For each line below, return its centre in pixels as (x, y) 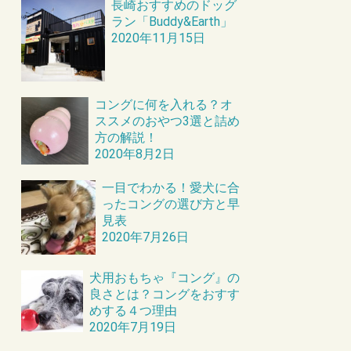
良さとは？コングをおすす (165, 294)
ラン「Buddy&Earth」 (172, 21)
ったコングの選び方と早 (170, 204)
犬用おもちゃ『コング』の (165, 277)
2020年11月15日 (159, 38)
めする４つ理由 (134, 310)
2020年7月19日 (133, 327)
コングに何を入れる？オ (164, 105)
